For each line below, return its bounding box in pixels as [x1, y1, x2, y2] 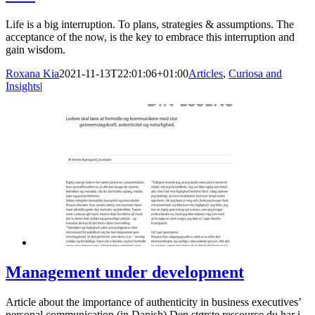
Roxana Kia [6, 67, 59, 80]
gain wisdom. [6, 44, 65, 56]
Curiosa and [229, 67, 282, 80]
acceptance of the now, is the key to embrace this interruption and [6, 31, 295, 44]
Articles [188, 67, 223, 80]
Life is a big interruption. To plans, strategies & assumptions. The [6, 18, 294, 31]
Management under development [6, 263, 244, 282]
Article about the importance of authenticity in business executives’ [6, 296, 301, 309]
